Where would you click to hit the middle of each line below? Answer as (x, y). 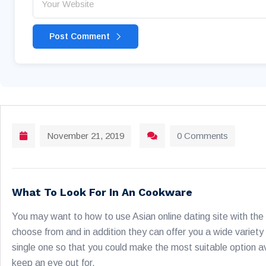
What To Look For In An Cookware (102, 192)
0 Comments (202, 136)
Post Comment (81, 37)
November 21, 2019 (85, 136)
